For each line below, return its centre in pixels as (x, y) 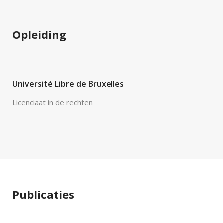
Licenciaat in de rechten (53, 102)
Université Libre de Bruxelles (68, 84)
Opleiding (39, 34)
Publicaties (43, 194)
